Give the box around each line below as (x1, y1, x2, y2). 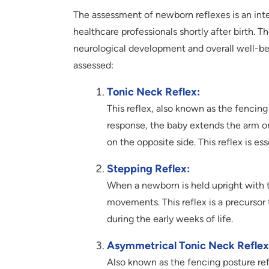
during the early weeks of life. (107, 213, 233, 225)
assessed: (73, 59, 113, 71)
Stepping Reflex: (107, 162, 190, 176)
